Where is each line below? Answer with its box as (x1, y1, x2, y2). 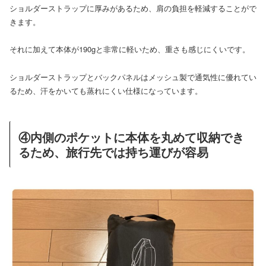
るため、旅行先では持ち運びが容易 (18, 142, 208, 160)
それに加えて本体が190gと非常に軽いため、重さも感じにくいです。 (9, 43, 250, 55)
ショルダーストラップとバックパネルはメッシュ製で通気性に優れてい (9, 71, 256, 83)
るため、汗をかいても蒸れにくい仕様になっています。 (9, 84, 202, 96)
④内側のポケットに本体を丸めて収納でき (18, 128, 244, 145)
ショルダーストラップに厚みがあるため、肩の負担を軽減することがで (9, 2, 256, 14)
